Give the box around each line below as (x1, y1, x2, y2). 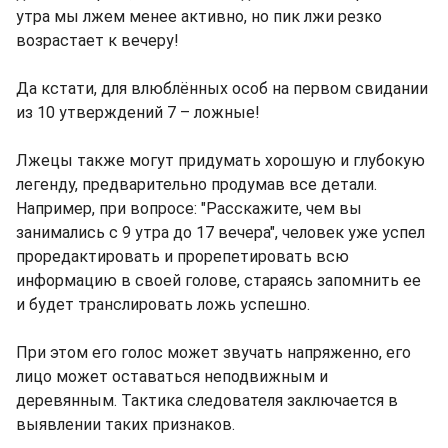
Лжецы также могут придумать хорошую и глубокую (16, 151, 425, 171)
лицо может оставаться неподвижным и (16, 367, 328, 387)
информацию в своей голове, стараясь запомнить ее (16, 271, 421, 291)
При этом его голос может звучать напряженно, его (16, 343, 411, 363)
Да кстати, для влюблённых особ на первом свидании (16, 79, 428, 99)
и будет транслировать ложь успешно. (16, 295, 310, 315)
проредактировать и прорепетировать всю (16, 247, 349, 267)
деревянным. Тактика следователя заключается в (16, 391, 398, 411)
